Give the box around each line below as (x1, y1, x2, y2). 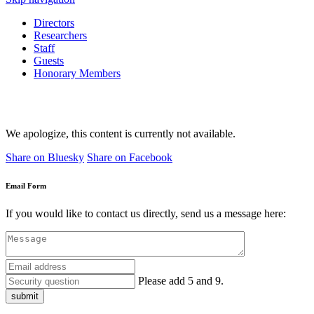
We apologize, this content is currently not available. (6, 128, 235, 139)
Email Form (6, 181, 46, 190)
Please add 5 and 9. (138, 274, 224, 287)
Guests (34, 55, 64, 67)
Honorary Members (34, 67, 121, 79)
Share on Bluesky (6, 151, 84, 163)
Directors (34, 17, 74, 29)
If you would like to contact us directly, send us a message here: (6, 207, 286, 219)
